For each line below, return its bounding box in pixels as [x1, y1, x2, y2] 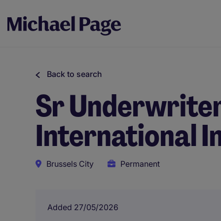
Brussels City [46, 159, 94, 169]
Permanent [120, 159, 160, 169]
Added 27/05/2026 [47, 202, 118, 212]
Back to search [47, 69, 102, 79]
